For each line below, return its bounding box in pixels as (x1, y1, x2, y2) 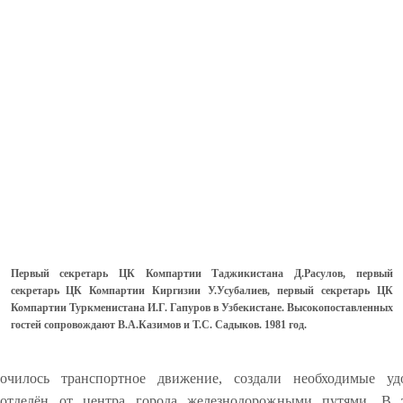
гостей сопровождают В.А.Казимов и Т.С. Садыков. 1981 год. (10, 318, 307, 331)
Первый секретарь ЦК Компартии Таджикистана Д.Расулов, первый (10, 267, 393, 280)
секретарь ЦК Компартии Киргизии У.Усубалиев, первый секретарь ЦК (10, 284, 393, 297)
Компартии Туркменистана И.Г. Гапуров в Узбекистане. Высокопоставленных (10, 301, 148, 314)
